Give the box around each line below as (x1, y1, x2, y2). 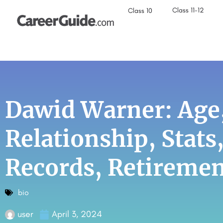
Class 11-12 (172, 6, 205, 14)
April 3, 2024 (52, 209, 102, 220)
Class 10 (128, 6, 153, 15)
